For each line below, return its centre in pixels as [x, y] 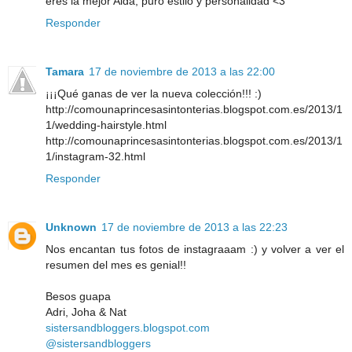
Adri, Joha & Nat [86, 312]
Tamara [65, 71]
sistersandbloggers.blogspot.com [128, 327]
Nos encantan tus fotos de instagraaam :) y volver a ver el [195, 249]
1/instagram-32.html [95, 156]
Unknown [71, 227]
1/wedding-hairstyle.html [106, 125]
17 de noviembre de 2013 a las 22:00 [182, 71]
